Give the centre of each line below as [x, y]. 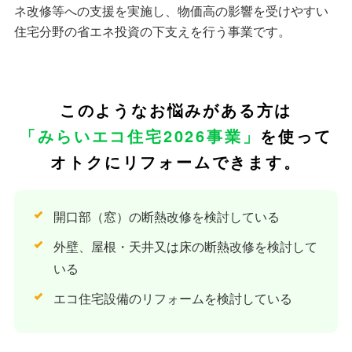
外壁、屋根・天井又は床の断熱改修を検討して [185, 247]
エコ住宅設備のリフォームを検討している [172, 299]
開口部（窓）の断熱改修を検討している [166, 217]
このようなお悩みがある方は [176, 110]
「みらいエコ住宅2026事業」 [140, 136]
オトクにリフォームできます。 [176, 162]
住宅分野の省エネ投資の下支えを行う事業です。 [152, 31]
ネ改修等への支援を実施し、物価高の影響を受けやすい [171, 11]
